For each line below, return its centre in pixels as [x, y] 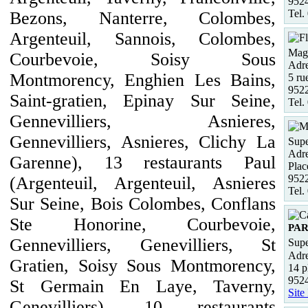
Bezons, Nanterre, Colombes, [143, 18]
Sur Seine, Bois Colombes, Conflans [143, 204]
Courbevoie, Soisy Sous [143, 59]
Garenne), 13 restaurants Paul [143, 163]
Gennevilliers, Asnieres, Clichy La [143, 142]
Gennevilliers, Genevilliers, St [143, 245]
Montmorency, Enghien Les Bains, [143, 80]
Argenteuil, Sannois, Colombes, [143, 39]
